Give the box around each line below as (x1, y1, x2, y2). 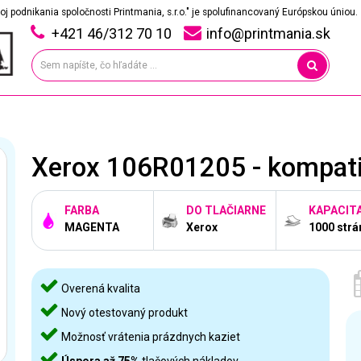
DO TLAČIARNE (186, 203, 266, 217)
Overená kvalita (59, 282, 140, 295)
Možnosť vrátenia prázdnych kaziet (59, 330, 240, 343)
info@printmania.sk (205, 25, 330, 42)
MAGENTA (64, 221, 119, 234)
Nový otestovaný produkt (59, 306, 188, 319)
